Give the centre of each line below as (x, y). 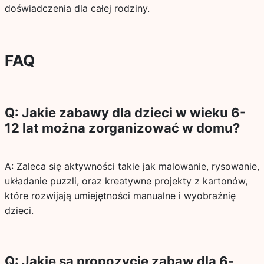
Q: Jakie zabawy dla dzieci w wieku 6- (125, 113)
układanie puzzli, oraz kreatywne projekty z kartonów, (126, 181)
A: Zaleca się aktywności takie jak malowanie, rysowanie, (132, 166)
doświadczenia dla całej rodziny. (77, 8)
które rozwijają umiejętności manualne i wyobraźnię (120, 196)
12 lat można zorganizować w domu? (122, 128)
